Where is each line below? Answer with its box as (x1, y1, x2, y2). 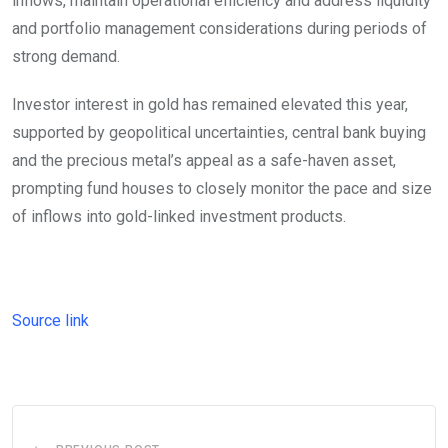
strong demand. (12, 46, 120, 66)
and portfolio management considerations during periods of (12, 18, 427, 38)
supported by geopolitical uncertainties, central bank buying (12, 122, 426, 142)
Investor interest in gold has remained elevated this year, (12, 94, 408, 114)
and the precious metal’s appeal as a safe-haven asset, (12, 150, 396, 170)
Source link (12, 310, 89, 330)
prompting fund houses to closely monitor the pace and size (12, 178, 432, 198)
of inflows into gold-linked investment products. (12, 206, 346, 226)
